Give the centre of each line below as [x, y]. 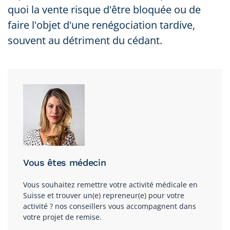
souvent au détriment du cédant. [85, 40]
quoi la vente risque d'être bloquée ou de [104, 9]
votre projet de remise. [62, 217]
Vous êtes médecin [65, 162]
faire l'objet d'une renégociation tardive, [101, 25]
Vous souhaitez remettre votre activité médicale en [110, 184]
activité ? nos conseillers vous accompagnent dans [110, 206]
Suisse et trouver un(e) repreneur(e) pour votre [104, 195]
